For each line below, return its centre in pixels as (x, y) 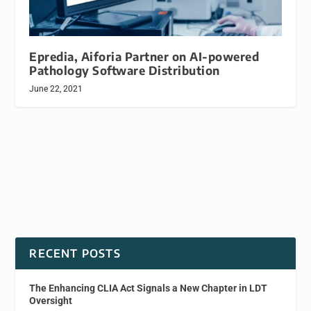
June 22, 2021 (56, 89)
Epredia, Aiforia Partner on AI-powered (144, 56)
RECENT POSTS (75, 253)
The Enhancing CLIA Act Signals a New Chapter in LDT (149, 288)
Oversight (51, 300)
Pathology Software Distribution (125, 70)
